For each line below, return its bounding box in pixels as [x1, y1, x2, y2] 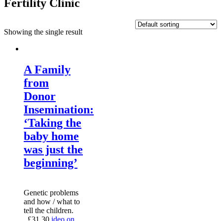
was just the [24, 143, 83, 156]
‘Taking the [24, 116, 81, 129]
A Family [24, 63, 71, 76]
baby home [24, 129, 79, 143]
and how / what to [24, 197, 80, 206]
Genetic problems [24, 188, 78, 197]
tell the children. [24, 206, 74, 215]
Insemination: [24, 103, 94, 116]
